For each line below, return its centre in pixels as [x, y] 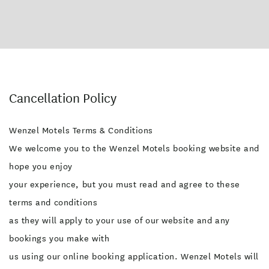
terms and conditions [53, 202]
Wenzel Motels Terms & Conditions [81, 130]
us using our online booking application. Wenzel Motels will [134, 256]
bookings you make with [59, 238]
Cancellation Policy [63, 98]
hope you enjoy [41, 166]
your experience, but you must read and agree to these [125, 184]
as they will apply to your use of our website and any [119, 220]
